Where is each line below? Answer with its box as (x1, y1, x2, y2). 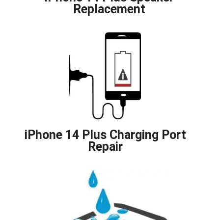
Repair (87, 139, 123, 154)
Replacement (73, 2, 145, 17)
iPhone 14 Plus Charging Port (24, 128, 186, 142)
